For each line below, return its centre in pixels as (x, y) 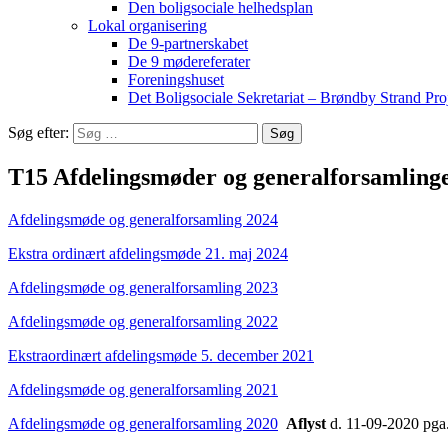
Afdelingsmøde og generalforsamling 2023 (143, 287)
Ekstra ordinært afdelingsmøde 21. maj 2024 (148, 253)
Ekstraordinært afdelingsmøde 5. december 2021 (161, 355)
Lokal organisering (147, 25)
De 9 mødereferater (189, 61)
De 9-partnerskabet (188, 43)
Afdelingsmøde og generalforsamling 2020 (143, 423)
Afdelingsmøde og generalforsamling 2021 (143, 389)
